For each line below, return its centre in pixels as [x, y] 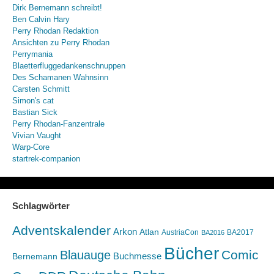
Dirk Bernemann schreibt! [57, 8]
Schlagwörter [41, 206]
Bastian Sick [35, 113]
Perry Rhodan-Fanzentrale [58, 124]
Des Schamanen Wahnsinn [60, 78]
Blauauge [85, 255]
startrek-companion [46, 159]
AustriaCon [180, 232]
